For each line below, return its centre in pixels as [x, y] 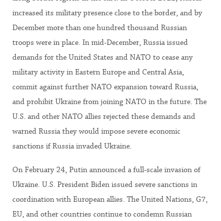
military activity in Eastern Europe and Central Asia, [98, 72]
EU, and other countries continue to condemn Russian [102, 214]
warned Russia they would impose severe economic [96, 131]
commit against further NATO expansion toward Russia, [105, 87]
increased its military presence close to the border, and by [107, 13]
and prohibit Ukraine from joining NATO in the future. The [110, 102]
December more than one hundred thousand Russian [100, 28]
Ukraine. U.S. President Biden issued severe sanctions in [105, 184]
